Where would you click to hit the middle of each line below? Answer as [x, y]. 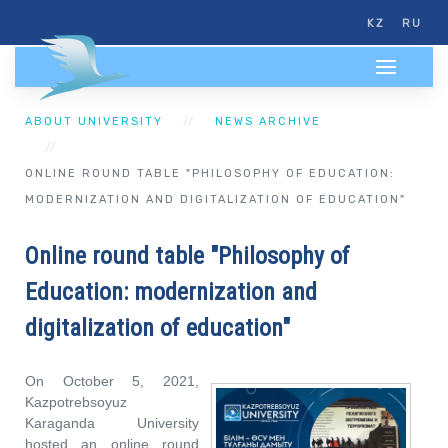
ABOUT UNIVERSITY [94, 121]
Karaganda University [112, 423]
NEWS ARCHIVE [268, 121]
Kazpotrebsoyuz [76, 402]
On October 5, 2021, [112, 381]
